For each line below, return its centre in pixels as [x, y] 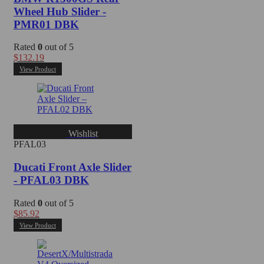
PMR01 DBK [46, 24]
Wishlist [83, 134]
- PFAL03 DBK [51, 180]
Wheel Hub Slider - [60, 11]
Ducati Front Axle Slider [72, 167]
